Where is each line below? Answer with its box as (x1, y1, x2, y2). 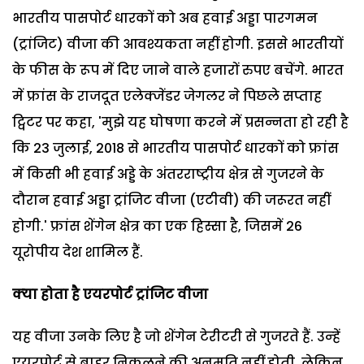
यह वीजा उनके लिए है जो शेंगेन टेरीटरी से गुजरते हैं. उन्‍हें (12, 327, 340, 346)
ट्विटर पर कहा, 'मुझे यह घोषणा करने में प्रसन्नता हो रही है (12, 112, 349, 132)
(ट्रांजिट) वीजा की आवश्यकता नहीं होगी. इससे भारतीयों (12, 34, 343, 54)
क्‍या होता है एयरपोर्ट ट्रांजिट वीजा (12, 284, 208, 304)
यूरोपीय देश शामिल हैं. (12, 242, 143, 262)
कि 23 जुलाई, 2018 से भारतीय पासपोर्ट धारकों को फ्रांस (12, 138, 339, 158)
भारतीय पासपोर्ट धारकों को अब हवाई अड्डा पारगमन (12, 8, 318, 28)
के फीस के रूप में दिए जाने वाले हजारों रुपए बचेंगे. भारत (12, 60, 344, 80)
